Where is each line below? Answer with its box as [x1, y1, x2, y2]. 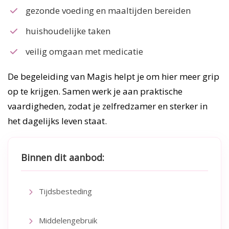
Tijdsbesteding [37, 186, 92, 196]
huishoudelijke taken [26, 25, 110, 37]
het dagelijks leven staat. [8, 114, 107, 127]
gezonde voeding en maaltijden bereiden [26, 4, 191, 16]
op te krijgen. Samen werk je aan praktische [8, 85, 182, 97]
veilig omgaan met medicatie [26, 45, 143, 57]
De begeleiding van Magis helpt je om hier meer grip [8, 70, 219, 82]
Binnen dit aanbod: [21, 151, 104, 164]
